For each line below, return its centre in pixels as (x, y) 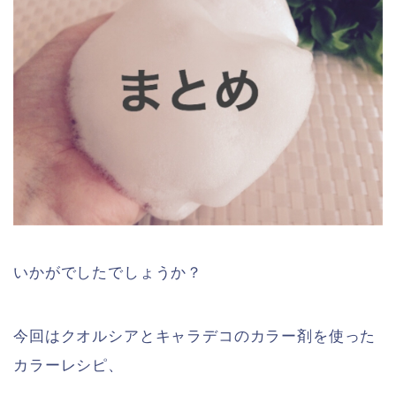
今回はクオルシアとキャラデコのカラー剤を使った (195, 336)
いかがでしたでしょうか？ (108, 273)
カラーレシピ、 (69, 365)
